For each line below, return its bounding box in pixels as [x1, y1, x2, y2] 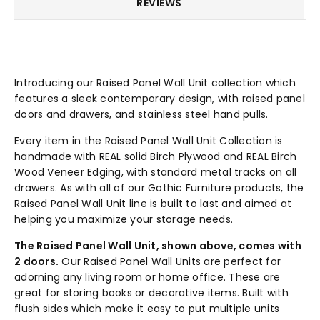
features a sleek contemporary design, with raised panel [14, 91, 305, 106]
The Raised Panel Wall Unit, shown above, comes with [14, 238, 301, 253]
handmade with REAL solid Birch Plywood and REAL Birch [14, 149, 297, 164]
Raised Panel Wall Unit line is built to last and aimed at [14, 196, 292, 211]
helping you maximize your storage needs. [14, 211, 233, 226]
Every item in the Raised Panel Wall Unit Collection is [14, 133, 283, 148]
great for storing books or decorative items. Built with [14, 285, 289, 300]
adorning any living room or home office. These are [14, 269, 281, 284]
